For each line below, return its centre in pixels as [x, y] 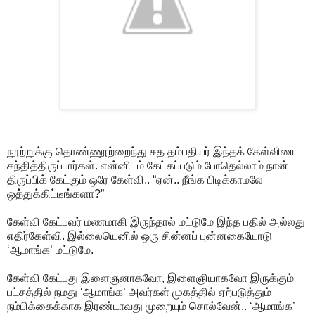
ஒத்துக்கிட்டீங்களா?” [56, 193]
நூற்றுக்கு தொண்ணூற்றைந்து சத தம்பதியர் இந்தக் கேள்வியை [153, 151]
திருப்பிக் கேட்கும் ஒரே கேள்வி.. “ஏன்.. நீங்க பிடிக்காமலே [135, 179]
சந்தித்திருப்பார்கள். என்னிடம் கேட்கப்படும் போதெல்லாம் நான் [148, 165]
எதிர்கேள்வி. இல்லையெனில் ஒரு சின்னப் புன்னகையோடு [140, 236]
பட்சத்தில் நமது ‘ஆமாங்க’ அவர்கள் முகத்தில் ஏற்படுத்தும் [139, 292]
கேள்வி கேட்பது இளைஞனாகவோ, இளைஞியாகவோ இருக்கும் [150, 278]
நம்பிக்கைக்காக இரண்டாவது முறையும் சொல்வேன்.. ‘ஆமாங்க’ [151, 306]
